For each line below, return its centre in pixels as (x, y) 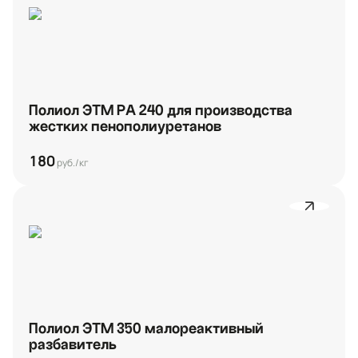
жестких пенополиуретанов (125, 127)
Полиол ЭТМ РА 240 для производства (161, 111)
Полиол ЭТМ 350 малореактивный (146, 329)
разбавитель (73, 345)
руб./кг (72, 163)
